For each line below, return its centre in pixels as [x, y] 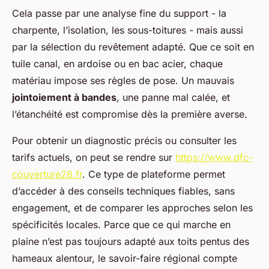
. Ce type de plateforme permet [154, 174]
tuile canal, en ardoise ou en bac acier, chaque [117, 64]
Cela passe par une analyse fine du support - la [119, 14]
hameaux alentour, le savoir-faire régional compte [125, 258]
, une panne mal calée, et [173, 98]
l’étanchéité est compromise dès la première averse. [130, 114]
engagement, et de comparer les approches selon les [132, 208]
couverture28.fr [47, 174]
